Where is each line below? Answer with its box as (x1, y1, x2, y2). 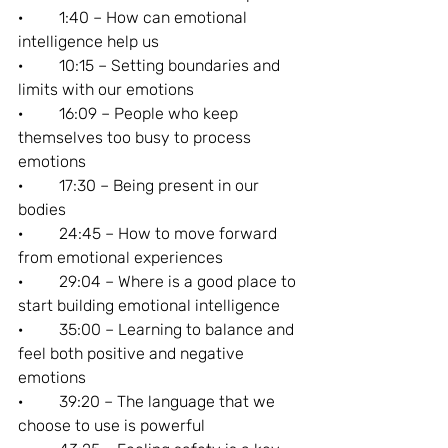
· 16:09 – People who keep (18, 103, 242, 123)
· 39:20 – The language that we (18, 391, 279, 411)
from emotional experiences (18, 247, 223, 267)
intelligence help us (18, 31, 159, 51)
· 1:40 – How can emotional (18, 7, 251, 27)
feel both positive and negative (18, 343, 248, 363)
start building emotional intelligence (18, 295, 280, 315)
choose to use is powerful (18, 415, 205, 435)
